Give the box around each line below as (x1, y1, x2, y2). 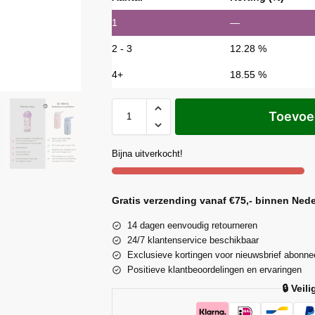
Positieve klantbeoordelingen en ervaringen (127, 264, 302, 275)
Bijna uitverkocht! (111, 148, 183, 159)
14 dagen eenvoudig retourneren (127, 219, 257, 231)
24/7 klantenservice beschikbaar (127, 234, 259, 245)
